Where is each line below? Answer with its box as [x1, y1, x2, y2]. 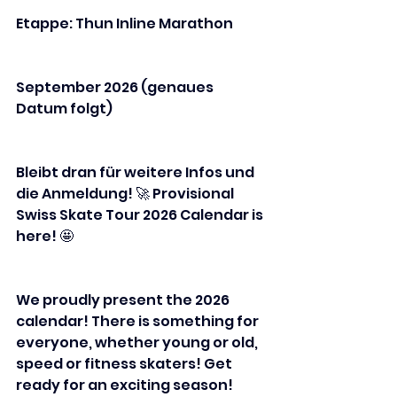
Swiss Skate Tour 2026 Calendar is [16, 205, 266, 226]
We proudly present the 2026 [16, 290, 232, 311]
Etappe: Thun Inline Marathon [16, 13, 233, 35]
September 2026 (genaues [16, 77, 216, 98]
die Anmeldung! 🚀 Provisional [16, 183, 237, 205]
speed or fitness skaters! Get [16, 354, 235, 375]
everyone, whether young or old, [16, 332, 261, 354]
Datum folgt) [16, 98, 113, 120]
